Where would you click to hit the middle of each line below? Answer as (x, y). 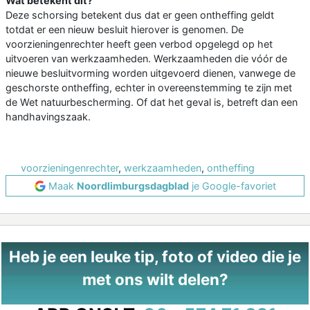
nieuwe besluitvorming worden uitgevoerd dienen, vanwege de (151, 73)
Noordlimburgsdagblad (133, 186)
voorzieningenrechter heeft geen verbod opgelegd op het (139, 44)
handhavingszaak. (48, 117)
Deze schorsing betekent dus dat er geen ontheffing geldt (140, 15)
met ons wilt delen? (155, 280)
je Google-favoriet (232, 186)
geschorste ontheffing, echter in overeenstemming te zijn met (149, 88)
